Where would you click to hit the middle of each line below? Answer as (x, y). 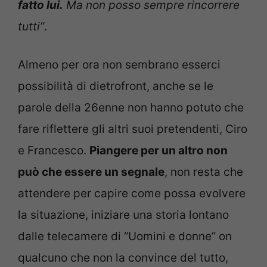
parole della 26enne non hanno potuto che (131, 108)
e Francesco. (54, 151)
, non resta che (204, 172)
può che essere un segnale (91, 172)
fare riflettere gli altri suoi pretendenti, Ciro (133, 129)
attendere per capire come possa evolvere (132, 194)
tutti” (31, 26)
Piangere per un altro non (159, 151)
